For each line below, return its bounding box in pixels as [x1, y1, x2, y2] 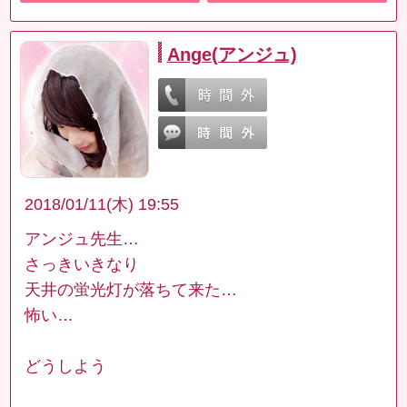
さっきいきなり [25, 254, 140, 273]
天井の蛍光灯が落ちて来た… [25, 280, 238, 299]
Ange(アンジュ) [166, 45, 297, 65]
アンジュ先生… [25, 229, 140, 248]
